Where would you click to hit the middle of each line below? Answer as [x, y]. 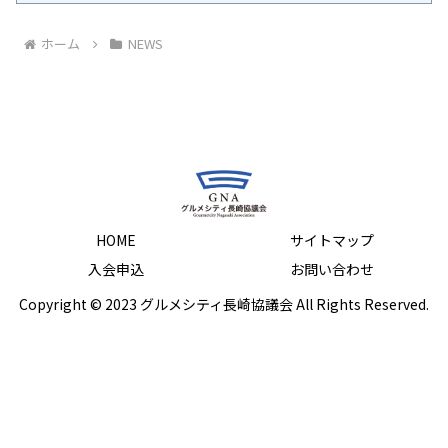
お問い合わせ [332, 269]
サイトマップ [332, 240]
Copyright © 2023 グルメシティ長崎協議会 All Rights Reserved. [224, 304]
